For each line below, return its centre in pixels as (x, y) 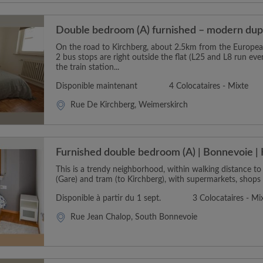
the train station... (87, 68)
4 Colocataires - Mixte (209, 86)
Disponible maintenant (97, 86)
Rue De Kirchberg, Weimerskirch (129, 105)
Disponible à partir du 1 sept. (108, 198)
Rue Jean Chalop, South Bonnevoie (134, 217)
